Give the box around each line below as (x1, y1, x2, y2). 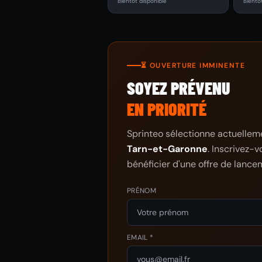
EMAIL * (127, 233, 154, 242)
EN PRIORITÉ (127, 98, 206, 119)
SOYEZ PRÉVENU (127, 77, 230, 98)
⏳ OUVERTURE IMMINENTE (141, 61, 246, 70)
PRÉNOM (127, 186, 156, 195)
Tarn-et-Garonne (127, 143, 208, 155)
